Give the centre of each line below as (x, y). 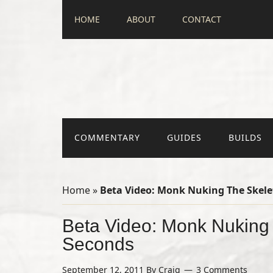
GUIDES (184, 137)
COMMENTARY (107, 137)
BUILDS (245, 137)
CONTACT (202, 19)
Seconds (98, 244)
